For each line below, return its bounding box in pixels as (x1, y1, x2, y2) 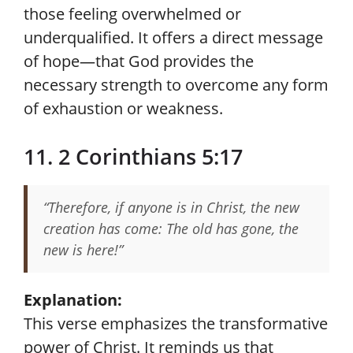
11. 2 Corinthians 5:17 (24, 142, 243, 171)
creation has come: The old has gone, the (43, 219, 299, 238)
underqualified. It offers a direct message (24, 27, 323, 48)
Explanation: (24, 289, 122, 310)
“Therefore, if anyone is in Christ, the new (43, 198, 299, 217)
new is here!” (43, 240, 123, 259)
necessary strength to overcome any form (24, 74, 329, 95)
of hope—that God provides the (24, 50, 254, 72)
